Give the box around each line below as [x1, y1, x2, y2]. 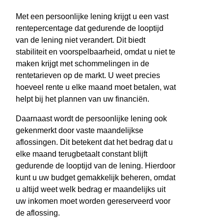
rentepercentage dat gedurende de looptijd [16, 24, 164, 33]
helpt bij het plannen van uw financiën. [16, 95, 149, 104]
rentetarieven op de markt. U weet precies [16, 71, 160, 80]
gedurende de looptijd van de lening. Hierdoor [16, 162, 175, 170]
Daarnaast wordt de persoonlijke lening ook [16, 114, 167, 123]
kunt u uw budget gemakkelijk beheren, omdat [16, 173, 175, 182]
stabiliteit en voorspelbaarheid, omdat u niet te [16, 48, 175, 56]
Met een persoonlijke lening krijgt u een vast [16, 12, 168, 21]
